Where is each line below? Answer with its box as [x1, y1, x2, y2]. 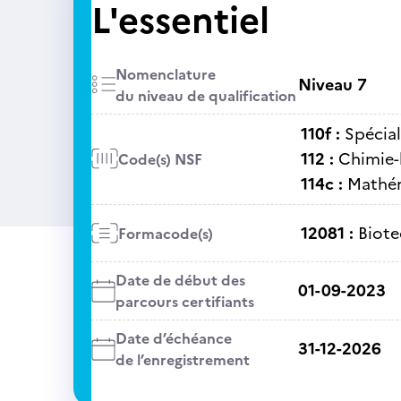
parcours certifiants [115, 291, 254, 312]
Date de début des [115, 269, 245, 291]
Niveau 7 [297, 73, 367, 97]
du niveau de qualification [115, 85, 296, 107]
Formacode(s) [117, 222, 213, 244]
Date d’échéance [115, 328, 232, 349]
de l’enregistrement [115, 349, 250, 371]
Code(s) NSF [117, 149, 202, 170]
